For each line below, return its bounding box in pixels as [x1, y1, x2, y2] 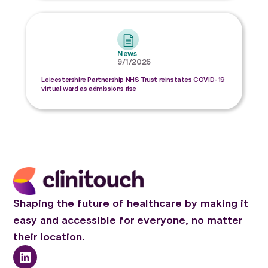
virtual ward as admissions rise [41, 84, 137, 93]
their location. [13, 230, 85, 244]
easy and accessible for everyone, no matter [13, 214, 243, 227]
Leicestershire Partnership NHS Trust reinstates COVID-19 [41, 75, 226, 84]
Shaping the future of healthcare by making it [13, 197, 249, 211]
